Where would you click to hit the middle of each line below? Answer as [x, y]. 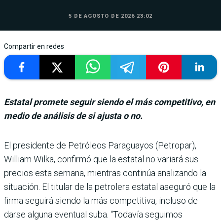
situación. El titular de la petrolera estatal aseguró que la [110, 187]
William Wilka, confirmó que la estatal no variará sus [101, 159]
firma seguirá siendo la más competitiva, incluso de [101, 201]
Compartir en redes [34, 47]
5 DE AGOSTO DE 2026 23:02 [110, 16]
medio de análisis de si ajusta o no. [73, 116]
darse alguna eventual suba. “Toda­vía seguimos [93, 215]
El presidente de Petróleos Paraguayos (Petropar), [100, 146]
